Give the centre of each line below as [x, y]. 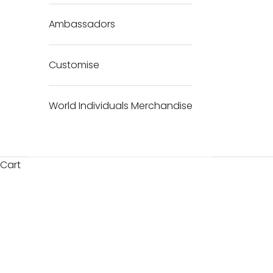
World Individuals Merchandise [121, 105]
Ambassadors [82, 24]
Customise [74, 65]
